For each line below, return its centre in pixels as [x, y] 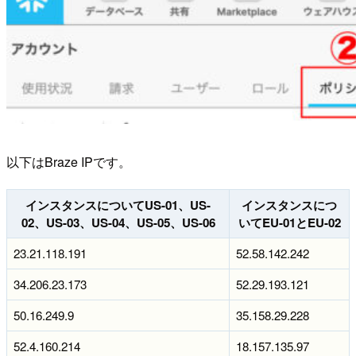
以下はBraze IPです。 [69, 162]
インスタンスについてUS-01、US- [118, 205]
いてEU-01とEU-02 [289, 223]
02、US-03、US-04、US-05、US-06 [118, 223]
